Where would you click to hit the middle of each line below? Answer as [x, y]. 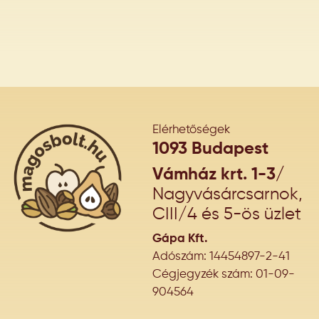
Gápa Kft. [180, 239]
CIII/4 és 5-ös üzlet [227, 215]
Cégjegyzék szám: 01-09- [224, 275]
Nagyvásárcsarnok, [228, 195]
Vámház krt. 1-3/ [219, 175]
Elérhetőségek [191, 130]
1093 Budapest [210, 149]
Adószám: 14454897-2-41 [221, 257]
